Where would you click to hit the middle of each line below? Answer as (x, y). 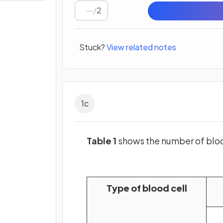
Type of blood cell (147, 188)
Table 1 (102, 141)
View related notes (141, 47)
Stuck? (92, 47)
